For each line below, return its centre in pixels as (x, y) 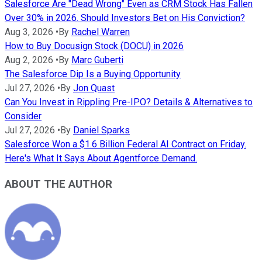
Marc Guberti (97, 60)
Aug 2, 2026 (29, 60)
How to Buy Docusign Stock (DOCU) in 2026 (94, 46)
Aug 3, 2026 (29, 32)
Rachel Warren (101, 32)
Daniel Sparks (101, 130)
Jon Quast (94, 88)
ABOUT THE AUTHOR (58, 185)
